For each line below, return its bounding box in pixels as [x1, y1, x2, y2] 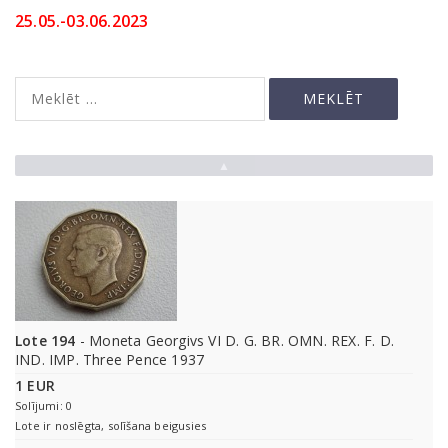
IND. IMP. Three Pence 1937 [15, 350, 205, 370]
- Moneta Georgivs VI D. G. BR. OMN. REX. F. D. [75, 331, 395, 351]
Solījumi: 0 [15, 398, 73, 414]
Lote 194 [15, 331, 76, 351]
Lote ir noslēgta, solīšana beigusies [15, 418, 207, 434]
